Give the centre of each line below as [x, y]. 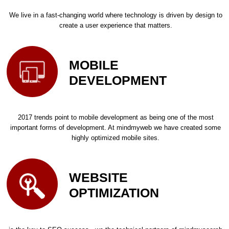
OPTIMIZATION [114, 192]
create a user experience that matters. [116, 26]
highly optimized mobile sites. [116, 138]
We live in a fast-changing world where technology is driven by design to [116, 15]
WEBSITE [98, 177]
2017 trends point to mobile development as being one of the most [116, 118]
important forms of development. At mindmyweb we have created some [116, 128]
